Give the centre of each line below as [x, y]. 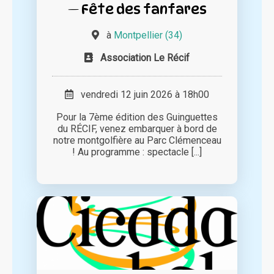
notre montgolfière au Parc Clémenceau [137, 141]
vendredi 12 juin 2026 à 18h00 [141, 95]
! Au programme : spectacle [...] [137, 152]
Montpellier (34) [148, 35]
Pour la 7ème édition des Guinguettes [137, 117]
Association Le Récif [145, 58]
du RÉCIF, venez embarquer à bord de [137, 129]
